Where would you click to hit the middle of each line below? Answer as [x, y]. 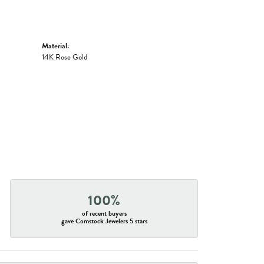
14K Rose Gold [65, 57]
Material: [55, 46]
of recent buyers [104, 214]
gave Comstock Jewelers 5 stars [104, 221]
